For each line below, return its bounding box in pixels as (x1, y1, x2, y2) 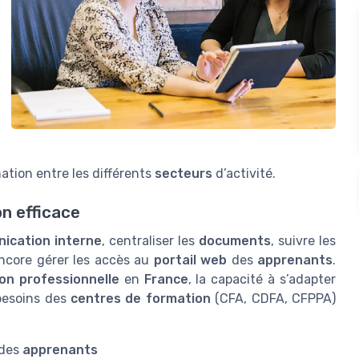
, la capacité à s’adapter (188, 272, 337, 288)
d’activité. (212, 166, 276, 182)
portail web (153, 252, 228, 268)
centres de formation (71, 291, 211, 307)
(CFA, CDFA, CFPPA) (210, 291, 337, 307)
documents (199, 233, 271, 249)
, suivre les (271, 233, 336, 249)
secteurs (155, 166, 212, 182)
